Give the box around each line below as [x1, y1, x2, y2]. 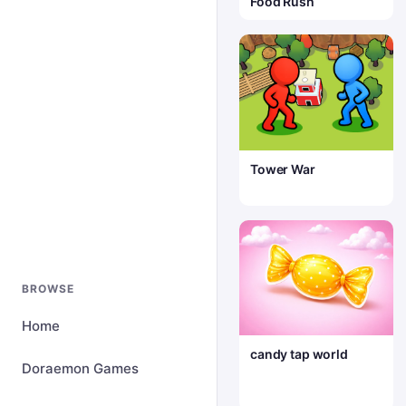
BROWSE [22, 282, 74, 295]
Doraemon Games [22, 360, 139, 377]
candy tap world [250, 346, 348, 362]
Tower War [250, 160, 315, 177]
